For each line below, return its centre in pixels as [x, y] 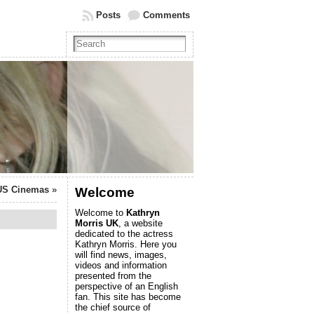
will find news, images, [121, 255]
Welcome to [101, 213]
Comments [166, 15]
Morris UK [97, 223]
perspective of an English [127, 286]
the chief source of [113, 307]
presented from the [113, 276]
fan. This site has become [128, 297]
